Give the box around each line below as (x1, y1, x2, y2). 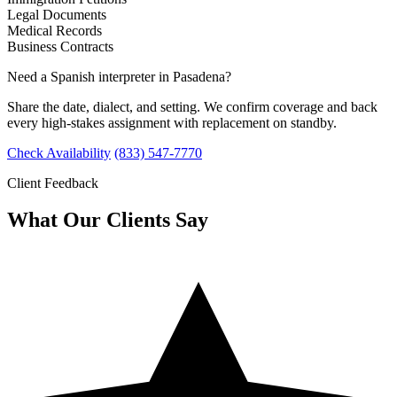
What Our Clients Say (7, 208, 208, 232)
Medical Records (7, 22, 102, 38)
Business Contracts (7, 38, 113, 54)
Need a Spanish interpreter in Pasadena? (7, 68, 231, 84)
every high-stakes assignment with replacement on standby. (7, 114, 337, 130)
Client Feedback (7, 175, 98, 191)
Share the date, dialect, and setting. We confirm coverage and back (7, 98, 378, 114)
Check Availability (7, 144, 111, 160)
